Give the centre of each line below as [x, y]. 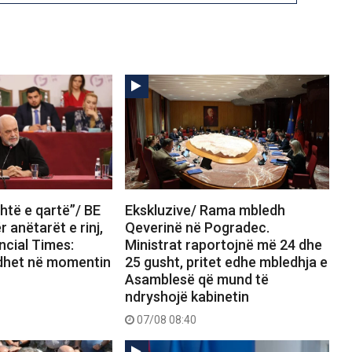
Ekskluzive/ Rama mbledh [205, 211]
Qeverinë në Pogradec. [197, 228]
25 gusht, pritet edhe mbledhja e [226, 262]
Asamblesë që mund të [196, 280]
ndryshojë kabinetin [187, 297]
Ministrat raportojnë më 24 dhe [223, 245]
